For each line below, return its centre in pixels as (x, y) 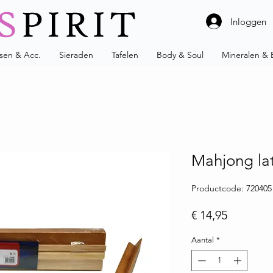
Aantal (203, 239)
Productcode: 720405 (232, 188)
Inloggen (248, 21)
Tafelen (125, 55)
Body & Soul (180, 55)
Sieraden (76, 55)
